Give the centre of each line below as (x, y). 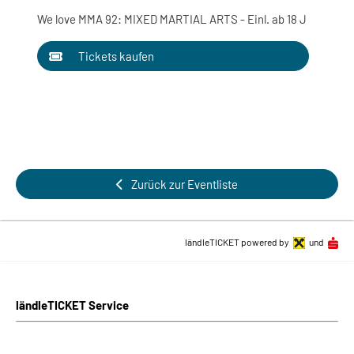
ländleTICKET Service (72, 305)
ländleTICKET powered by (237, 242)
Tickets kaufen (116, 56)
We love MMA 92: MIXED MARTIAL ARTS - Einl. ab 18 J (172, 19)
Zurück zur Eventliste (184, 184)
